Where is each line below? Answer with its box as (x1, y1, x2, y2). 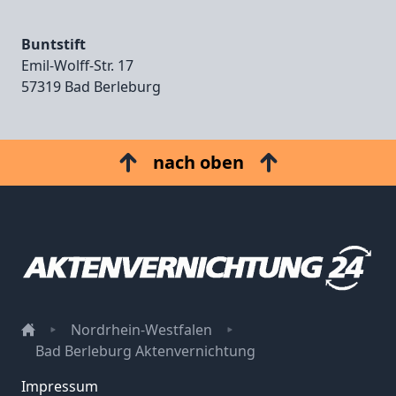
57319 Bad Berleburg (21, 77, 161, 97)
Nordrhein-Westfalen (71, 320, 212, 340)
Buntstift (21, 34, 86, 55)
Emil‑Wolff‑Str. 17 (21, 56, 133, 76)
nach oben (152, 150, 244, 175)
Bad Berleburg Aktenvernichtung (35, 341, 255, 362)
